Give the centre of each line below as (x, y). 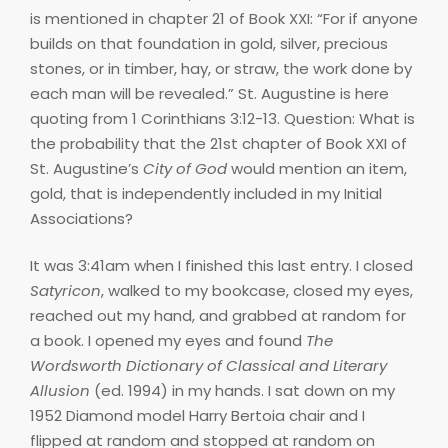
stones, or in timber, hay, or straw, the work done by (221, 68)
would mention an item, (317, 168)
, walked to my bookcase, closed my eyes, (257, 291)
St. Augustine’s (86, 168)
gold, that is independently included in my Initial (206, 193)
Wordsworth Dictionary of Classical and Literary (208, 366)
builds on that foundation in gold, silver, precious (209, 43)
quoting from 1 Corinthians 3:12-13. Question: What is (222, 118)
